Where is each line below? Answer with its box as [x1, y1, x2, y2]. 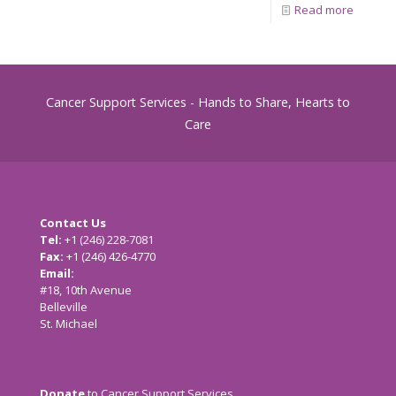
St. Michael [40, 316, 97, 332]
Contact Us [40, 215, 106, 232]
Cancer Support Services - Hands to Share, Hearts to [46, 94, 350, 111]
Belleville [40, 299, 88, 316]
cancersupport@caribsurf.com [77, 265, 240, 282]
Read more [294, 2, 354, 19]
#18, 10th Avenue [40, 282, 132, 299]
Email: [40, 265, 74, 282]
